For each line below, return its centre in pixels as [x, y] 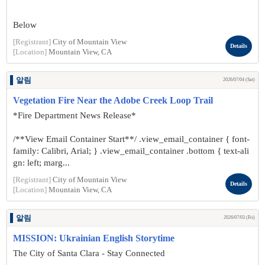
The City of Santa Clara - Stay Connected [89, 253]
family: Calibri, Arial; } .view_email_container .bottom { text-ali [131, 151]
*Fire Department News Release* [75, 115]
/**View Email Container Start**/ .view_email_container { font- [131, 139]
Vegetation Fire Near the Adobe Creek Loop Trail [113, 100]
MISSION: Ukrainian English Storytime [94, 238]
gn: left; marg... [41, 163]
